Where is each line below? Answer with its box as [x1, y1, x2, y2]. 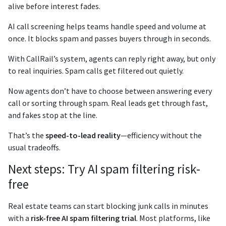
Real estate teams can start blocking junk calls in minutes [8, 201, 208, 211]
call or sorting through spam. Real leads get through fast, [8, 98, 208, 108]
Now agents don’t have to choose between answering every [8, 86, 212, 96]
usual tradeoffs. [8, 142, 61, 153]
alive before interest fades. [8, 1, 100, 12]
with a [8, 213, 31, 223]
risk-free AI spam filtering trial [31, 213, 136, 223]
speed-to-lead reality [45, 130, 121, 141]
